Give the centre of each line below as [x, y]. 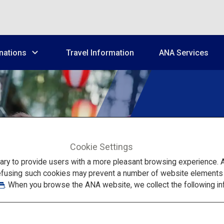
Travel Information [100, 52]
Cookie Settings [102, 146]
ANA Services [184, 52]
